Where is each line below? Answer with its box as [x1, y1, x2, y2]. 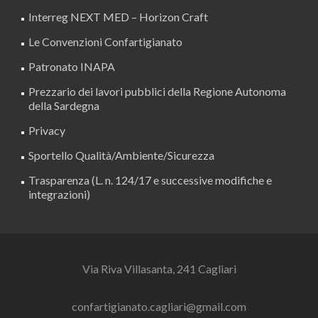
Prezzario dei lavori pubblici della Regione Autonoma [28, 84, 286, 98]
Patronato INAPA [28, 59, 115, 73]
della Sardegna [28, 98, 99, 112]
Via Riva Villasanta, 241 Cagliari [82, 261, 236, 275]
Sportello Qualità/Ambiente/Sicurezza [28, 148, 214, 162]
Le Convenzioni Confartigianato [28, 34, 182, 48]
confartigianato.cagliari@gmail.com [72, 299, 246, 313]
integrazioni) [28, 187, 90, 201]
